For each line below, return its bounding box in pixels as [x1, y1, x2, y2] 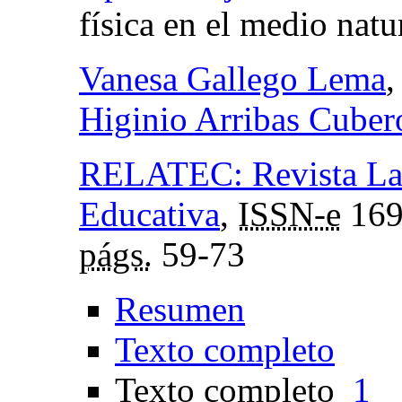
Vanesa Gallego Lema [79, 58, 386, 98]
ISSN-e [238, 194, 341, 233]
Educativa [79, 194, 220, 233]
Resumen [115, 289, 245, 328]
